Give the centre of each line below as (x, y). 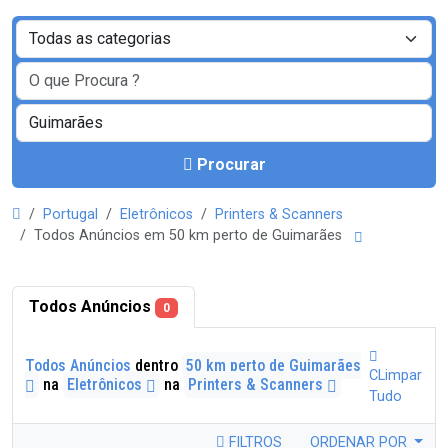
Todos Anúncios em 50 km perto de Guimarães (192, 235)
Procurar (231, 164)
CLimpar (395, 375)
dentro (156, 365)
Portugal (70, 214)
